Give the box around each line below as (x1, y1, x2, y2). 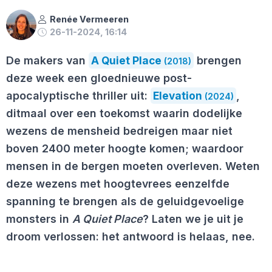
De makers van (6, 54, 89, 67)
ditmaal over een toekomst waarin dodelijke (6, 107, 242, 120)
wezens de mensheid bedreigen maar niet (6, 124, 233, 138)
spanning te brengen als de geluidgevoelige (6, 195, 244, 208)
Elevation (153, 89, 202, 103)
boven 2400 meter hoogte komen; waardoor (6, 142, 243, 155)
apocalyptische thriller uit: (6, 89, 151, 103)
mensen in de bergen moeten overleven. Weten (6, 160, 260, 173)
